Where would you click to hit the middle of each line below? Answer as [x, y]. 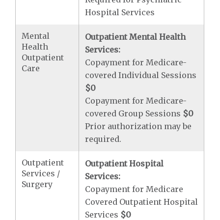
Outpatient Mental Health [136, 37]
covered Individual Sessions [141, 75]
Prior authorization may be [138, 126]
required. [104, 139]
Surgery [37, 184]
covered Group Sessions [134, 113]
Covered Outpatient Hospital [142, 202]
